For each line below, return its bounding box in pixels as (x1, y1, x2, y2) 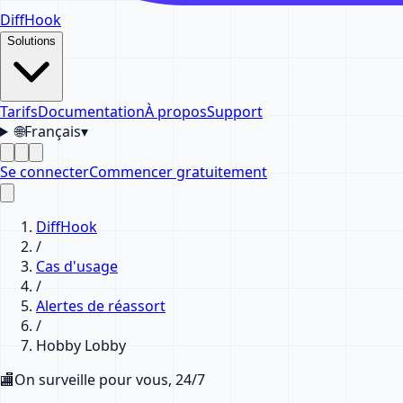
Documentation (38, 101, 145, 121)
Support (207, 101, 263, 121)
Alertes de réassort (36, 295, 166, 316)
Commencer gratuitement (89, 161, 267, 182)
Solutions (7, 33, 56, 48)
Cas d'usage (36, 255, 118, 276)
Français (23, 121, 81, 141)
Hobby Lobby (36, 335, 126, 355)
